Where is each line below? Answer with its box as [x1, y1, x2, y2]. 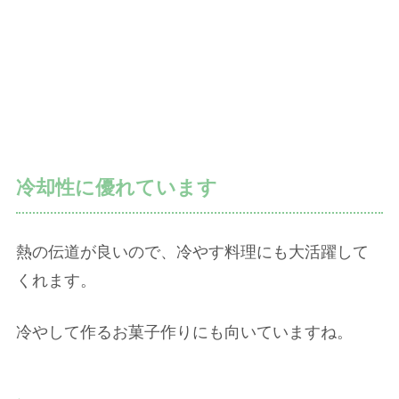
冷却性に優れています [16, 176, 217, 199]
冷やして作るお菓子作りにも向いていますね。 [16, 322, 353, 341]
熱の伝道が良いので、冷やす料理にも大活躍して [16, 243, 369, 262]
